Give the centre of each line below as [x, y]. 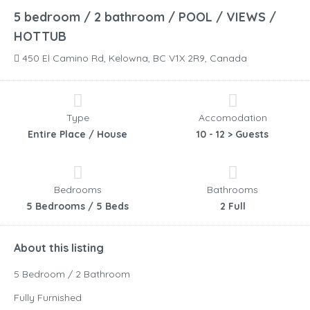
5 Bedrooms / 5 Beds [77, 207]
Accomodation [232, 118]
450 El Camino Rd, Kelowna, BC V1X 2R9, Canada [133, 58]
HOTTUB [40, 37]
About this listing [59, 248]
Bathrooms [232, 190]
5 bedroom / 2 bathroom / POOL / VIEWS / [145, 17]
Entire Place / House [77, 135]
